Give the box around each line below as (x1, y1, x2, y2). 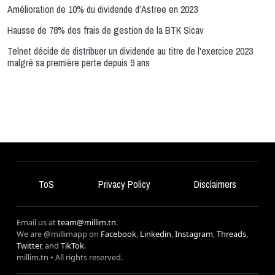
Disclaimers (194, 177, 237, 191)
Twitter (17, 239, 41, 251)
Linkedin (140, 228, 171, 239)
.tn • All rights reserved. (39, 251, 123, 263)
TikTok (61, 239, 84, 251)
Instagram (175, 228, 213, 239)
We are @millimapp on (17, 228, 101, 239)
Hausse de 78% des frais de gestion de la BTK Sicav (7, 23, 204, 37)
